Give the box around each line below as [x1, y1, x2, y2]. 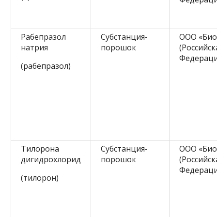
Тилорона [21, 143, 60, 154]
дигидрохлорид [21, 154, 81, 165]
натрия [21, 42, 48, 53]
